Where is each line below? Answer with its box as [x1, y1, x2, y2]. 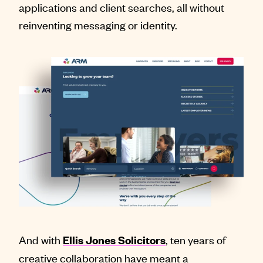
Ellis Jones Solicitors [63, 232, 166, 248]
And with [19, 232, 63, 247]
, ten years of [166, 232, 226, 247]
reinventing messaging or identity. [19, 17, 177, 32]
